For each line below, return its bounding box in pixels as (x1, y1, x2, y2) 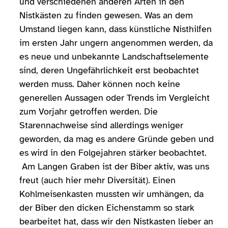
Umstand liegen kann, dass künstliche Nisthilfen (19, 23, 212, 35)
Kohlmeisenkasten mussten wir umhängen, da (19, 188, 204, 199)
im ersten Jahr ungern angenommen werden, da (19, 37, 213, 48)
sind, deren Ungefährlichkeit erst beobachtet (19, 64, 199, 76)
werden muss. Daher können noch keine (19, 78, 180, 90)
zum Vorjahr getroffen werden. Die (19, 105, 158, 117)
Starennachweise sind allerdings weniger (19, 119, 183, 131)
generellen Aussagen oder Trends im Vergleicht (19, 92, 210, 103)
